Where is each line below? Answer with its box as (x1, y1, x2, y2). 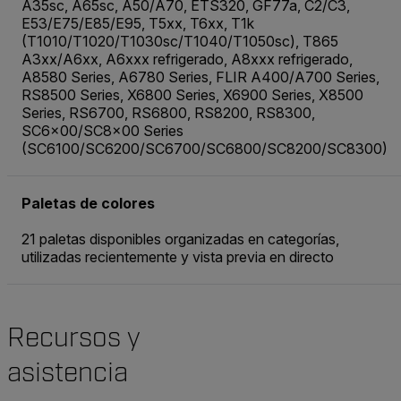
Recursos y (7, 321, 141, 355)
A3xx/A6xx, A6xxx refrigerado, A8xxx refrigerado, (21, 50, 353, 69)
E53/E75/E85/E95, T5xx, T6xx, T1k (21, 14, 254, 33)
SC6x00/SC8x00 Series (21, 122, 183, 141)
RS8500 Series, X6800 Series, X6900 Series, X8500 (21, 86, 363, 105)
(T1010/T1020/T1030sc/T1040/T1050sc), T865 (21, 32, 338, 51)
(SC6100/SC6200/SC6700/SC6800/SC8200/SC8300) (21, 140, 388, 158)
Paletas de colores (21, 194, 155, 213)
